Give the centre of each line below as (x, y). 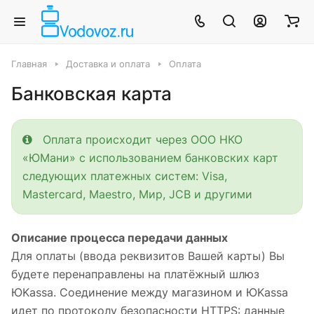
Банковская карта (91, 94)
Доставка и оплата (108, 64)
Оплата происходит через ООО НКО (137, 139)
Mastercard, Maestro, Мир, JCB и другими (137, 194)
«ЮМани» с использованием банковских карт (150, 158)
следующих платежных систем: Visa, (125, 176)
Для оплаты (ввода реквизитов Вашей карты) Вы (148, 256)
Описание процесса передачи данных (120, 238)
